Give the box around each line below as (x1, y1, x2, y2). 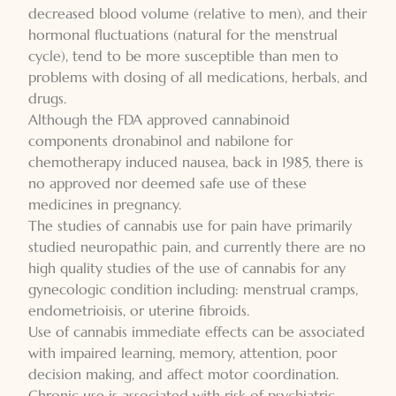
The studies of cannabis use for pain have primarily (28, 217, 352, 234)
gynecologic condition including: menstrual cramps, (28, 280, 358, 298)
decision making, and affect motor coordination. (28, 365, 339, 383)
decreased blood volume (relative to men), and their (28, 4, 367, 22)
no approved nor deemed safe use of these (28, 174, 307, 192)
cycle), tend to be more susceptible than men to (28, 47, 339, 65)
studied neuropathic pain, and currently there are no (28, 238, 366, 255)
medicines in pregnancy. (28, 195, 181, 213)
